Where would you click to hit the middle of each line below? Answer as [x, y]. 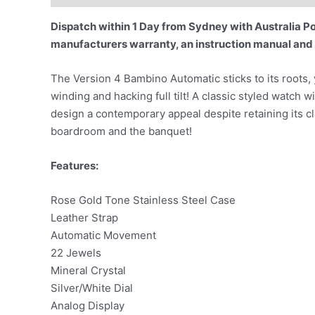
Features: [75, 166]
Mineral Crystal [88, 270]
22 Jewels [76, 253]
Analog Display [88, 306]
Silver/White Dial [92, 288]
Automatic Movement [103, 235]
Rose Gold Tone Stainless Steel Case [143, 200]
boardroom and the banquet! [121, 131]
